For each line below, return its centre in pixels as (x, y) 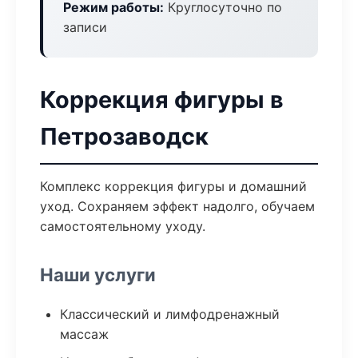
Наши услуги (98, 274)
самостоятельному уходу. (123, 226)
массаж (84, 334)
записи (85, 27)
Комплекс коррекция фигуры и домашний (173, 186)
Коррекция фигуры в (162, 99)
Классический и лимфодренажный (170, 314)
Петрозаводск (124, 136)
